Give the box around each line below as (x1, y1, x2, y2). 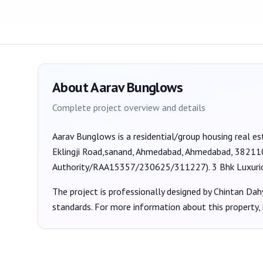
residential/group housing (133, 130, 232, 142)
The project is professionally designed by (52, 186, 214, 197)
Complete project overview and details (52, 102, 205, 113)
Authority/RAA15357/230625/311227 (52, 161, 206, 173)
